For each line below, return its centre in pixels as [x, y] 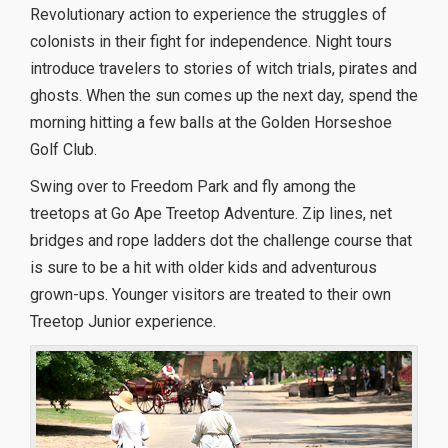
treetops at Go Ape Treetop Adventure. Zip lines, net [211, 213]
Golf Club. [63, 149]
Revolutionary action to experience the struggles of [208, 14]
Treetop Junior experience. [123, 321]
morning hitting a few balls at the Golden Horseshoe [211, 122]
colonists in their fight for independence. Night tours [211, 41]
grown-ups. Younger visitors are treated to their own [210, 294]
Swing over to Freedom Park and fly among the [193, 186]
